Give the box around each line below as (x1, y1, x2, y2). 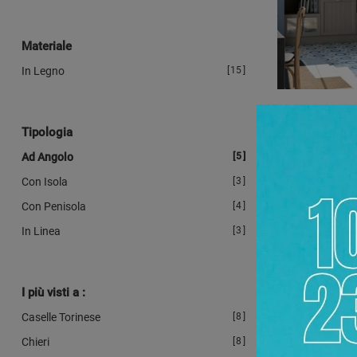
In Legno (22, 64, 65, 77)
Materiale (22, 38, 72, 53)
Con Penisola (22, 199, 86, 213)
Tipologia (22, 124, 73, 139)
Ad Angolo (22, 150, 73, 163)
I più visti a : (22, 284, 85, 300)
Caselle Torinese (22, 310, 100, 324)
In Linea (22, 224, 61, 237)
